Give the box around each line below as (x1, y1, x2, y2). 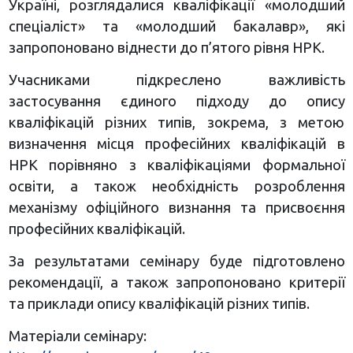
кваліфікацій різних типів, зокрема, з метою (8, 114, 345, 130)
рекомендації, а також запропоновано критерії (8, 274, 345, 290)
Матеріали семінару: (8, 328, 147, 344)
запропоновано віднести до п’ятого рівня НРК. (8, 39, 325, 55)
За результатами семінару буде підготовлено (8, 253, 345, 269)
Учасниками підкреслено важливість (8, 72, 345, 87)
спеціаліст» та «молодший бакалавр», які (8, 18, 345, 34)
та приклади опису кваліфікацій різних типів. (8, 295, 310, 311)
